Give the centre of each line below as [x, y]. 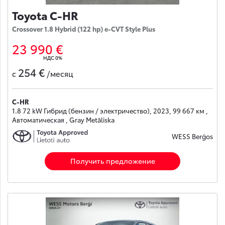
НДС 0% [53, 58]
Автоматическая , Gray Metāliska [63, 120]
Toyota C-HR [45, 15]
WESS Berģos [192, 136]
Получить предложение [113, 160]
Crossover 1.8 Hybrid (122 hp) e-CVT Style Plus [84, 29]
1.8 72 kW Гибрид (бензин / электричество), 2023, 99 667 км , [110, 111]
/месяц [60, 73]
